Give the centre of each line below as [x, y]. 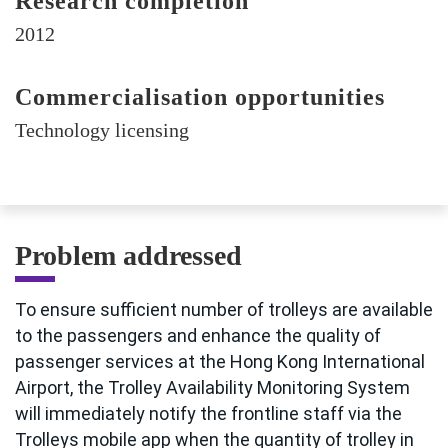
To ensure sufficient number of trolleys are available [224, 310]
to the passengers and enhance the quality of [198, 336]
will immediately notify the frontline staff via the [208, 414]
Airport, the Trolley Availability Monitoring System [212, 388]
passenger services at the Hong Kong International [220, 362]
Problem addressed [128, 256]
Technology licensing [102, 130]
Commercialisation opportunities [200, 97]
